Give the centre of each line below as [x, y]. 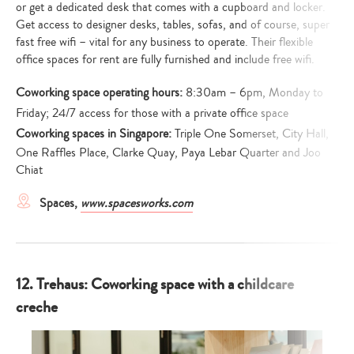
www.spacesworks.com [137, 203]
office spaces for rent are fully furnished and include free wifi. [165, 59]
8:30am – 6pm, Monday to [254, 92]
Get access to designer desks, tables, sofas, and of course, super [173, 24]
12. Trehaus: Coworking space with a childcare [155, 284]
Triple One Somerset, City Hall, [252, 133]
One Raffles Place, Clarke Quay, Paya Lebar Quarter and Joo [168, 152]
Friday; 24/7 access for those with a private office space [154, 113]
